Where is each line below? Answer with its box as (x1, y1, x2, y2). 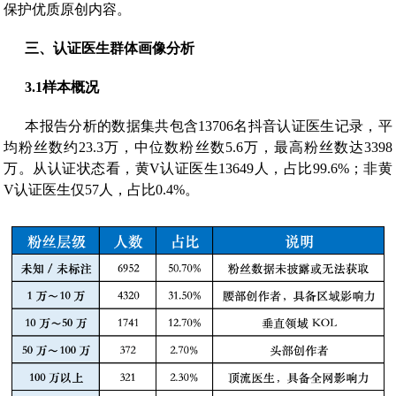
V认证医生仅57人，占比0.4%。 (4, 182, 200, 198)
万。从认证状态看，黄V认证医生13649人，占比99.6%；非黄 (4, 161, 392, 177)
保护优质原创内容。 (4, 2, 132, 18)
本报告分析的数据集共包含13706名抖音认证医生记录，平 (25, 118, 392, 134)
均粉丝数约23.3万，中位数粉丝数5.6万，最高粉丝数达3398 (4, 140, 392, 156)
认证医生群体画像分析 (53, 41, 195, 57)
